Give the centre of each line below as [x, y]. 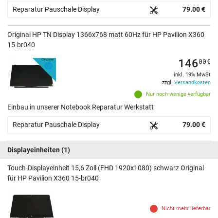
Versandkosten [192, 83]
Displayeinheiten [34, 150]
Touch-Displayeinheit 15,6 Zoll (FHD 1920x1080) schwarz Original [106, 168]
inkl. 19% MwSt [192, 75]
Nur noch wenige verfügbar [178, 94]
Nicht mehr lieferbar [186, 209]
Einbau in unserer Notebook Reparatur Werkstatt [81, 107]
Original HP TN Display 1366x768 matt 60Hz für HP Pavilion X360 [106, 35]
